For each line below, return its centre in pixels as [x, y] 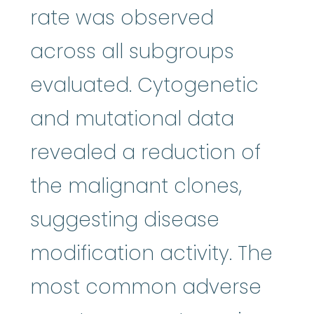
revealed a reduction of [145, 153]
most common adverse [146, 287]
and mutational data [132, 119]
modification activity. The [151, 254]
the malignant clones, [136, 186]
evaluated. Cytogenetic [144, 86]
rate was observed [122, 18]
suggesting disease [125, 220]
